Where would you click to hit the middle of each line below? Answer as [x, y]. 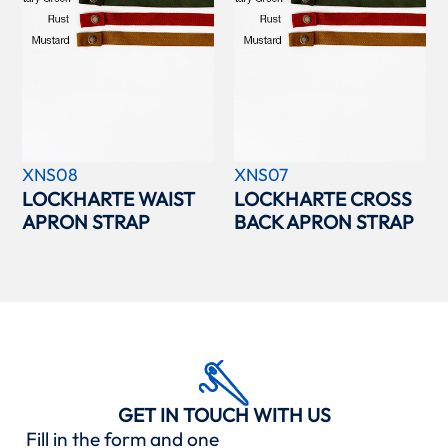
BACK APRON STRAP [324, 222]
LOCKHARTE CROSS [323, 199]
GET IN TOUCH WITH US [224, 415]
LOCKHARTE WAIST [109, 199]
